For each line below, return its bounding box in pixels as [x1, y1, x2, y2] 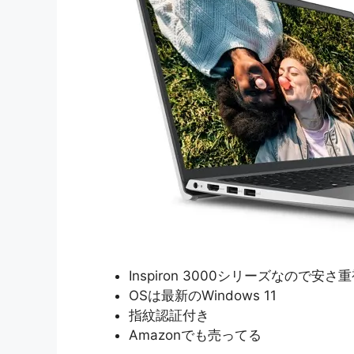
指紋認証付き [129, 307, 209, 323]
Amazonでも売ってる [129, 326, 262, 343]
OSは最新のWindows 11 [129, 287, 277, 303]
